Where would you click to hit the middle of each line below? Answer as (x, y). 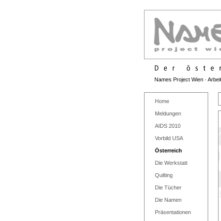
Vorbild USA (169, 138)
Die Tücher (168, 187)
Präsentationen (173, 212)
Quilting (164, 175)
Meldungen (168, 113)
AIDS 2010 (168, 126)
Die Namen (168, 200)
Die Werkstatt (171, 163)
